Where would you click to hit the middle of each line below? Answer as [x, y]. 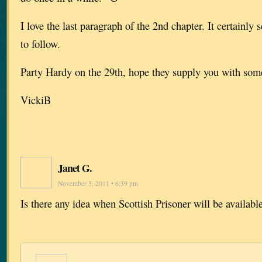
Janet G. [75, 168]
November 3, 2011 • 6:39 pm [98, 183]
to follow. [40, 43]
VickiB [36, 99]
